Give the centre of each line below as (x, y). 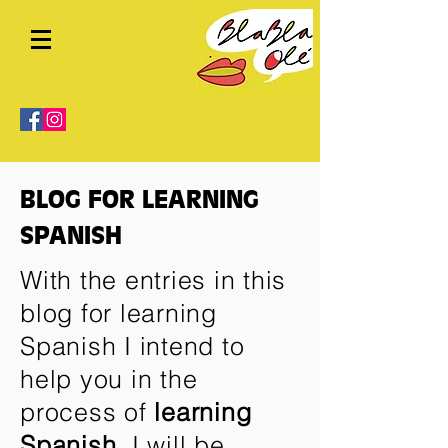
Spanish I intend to (132, 346)
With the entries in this (153, 280)
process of (87, 412)
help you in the (109, 379)
